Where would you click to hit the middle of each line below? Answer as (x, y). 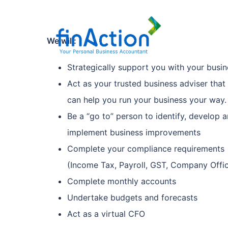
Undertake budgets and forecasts (132, 197)
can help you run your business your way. (147, 100)
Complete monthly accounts (122, 181)
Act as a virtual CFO (106, 214)
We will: (62, 41)
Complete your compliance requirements (146, 149)
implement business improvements (134, 132)
